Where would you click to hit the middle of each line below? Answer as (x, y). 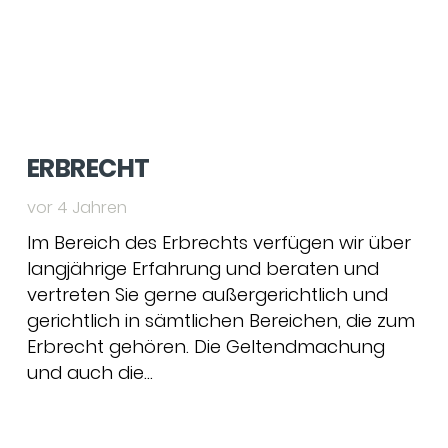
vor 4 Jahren (77, 207)
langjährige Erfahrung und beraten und (203, 268)
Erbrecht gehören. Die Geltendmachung (206, 346)
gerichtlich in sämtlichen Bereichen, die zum (221, 320)
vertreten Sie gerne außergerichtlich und (207, 294)
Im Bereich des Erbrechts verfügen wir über (219, 242)
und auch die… (90, 372)
